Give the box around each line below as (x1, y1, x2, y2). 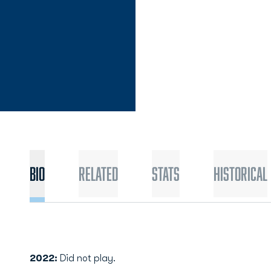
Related (78, 163, 118, 184)
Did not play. (59, 253, 116, 264)
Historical (213, 163, 267, 184)
